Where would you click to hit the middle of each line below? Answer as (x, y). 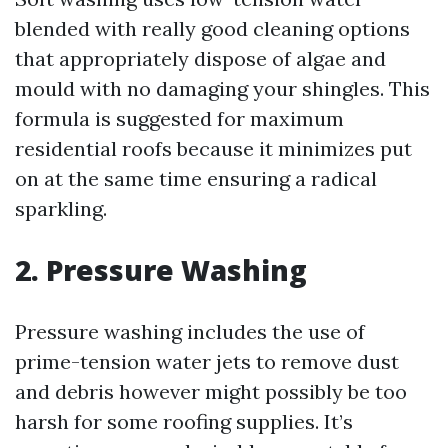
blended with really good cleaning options (212, 28)
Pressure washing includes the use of (190, 331)
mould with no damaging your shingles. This (222, 88)
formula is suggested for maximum (179, 118)
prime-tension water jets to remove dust (207, 361)
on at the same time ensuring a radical (196, 178)
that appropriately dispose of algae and (200, 58)
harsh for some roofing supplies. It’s (184, 421)
